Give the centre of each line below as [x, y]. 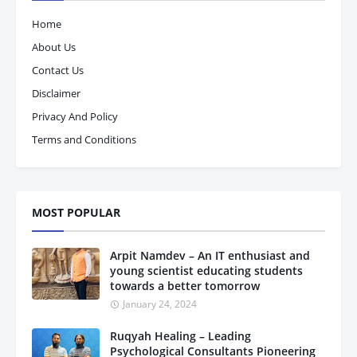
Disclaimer [56, 93]
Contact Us [58, 70]
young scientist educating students [206, 271]
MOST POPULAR [76, 212]
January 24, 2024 [160, 304]
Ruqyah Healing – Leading [180, 336]
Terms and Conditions [84, 139]
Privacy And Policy [75, 116]
